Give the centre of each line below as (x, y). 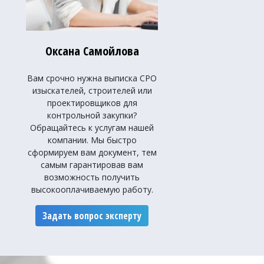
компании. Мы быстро (92, 140)
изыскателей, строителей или (92, 90)
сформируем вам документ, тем (92, 152)
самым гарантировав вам (92, 165)
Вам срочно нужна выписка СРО (92, 78)
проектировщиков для (92, 103)
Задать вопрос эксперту (92, 216)
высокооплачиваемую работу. (92, 189)
